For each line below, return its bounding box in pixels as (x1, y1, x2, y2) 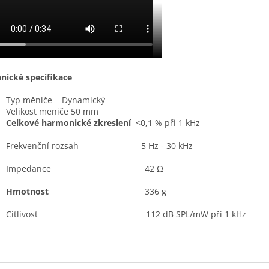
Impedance (6, 162, 145, 174)
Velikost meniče (6, 105, 71, 117)
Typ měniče (6, 94, 62, 106)
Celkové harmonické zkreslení (6, 116, 136, 128)
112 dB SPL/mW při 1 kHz (146, 208, 246, 220)
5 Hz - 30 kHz (141, 139, 193, 151)
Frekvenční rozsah (6, 139, 141, 151)
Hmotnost (6, 185, 145, 197)
